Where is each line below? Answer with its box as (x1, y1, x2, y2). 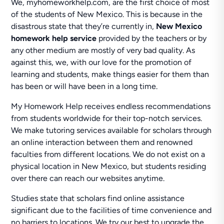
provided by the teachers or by (96, 33, 207, 43)
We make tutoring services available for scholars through (11, 125, 212, 135)
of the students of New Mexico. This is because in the (11, 9, 203, 19)
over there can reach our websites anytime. (11, 173, 165, 183)
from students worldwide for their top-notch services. (11, 113, 202, 123)
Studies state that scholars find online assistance (11, 193, 185, 203)
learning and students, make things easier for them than (11, 69, 209, 79)
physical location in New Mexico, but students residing (11, 161, 206, 171)
